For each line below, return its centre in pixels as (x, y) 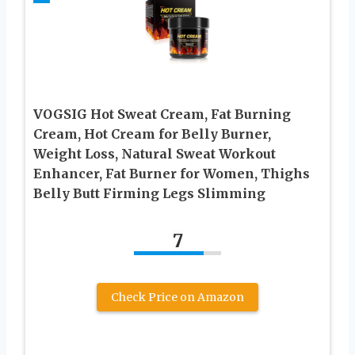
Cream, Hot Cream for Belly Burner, (152, 134)
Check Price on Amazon (177, 297)
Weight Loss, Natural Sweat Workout (155, 153)
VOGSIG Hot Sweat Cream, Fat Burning (162, 114)
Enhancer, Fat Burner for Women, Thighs (172, 173)
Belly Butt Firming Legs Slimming (149, 193)
